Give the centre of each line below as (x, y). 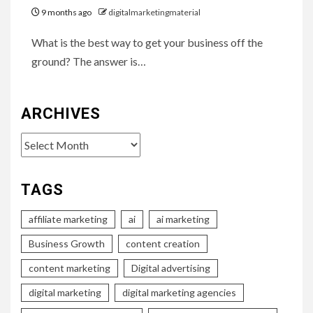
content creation (163, 243)
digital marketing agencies (179, 292)
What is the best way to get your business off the (147, 42)
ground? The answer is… (89, 61)
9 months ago (66, 12)
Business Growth (67, 243)
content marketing (70, 268)
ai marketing (183, 219)
